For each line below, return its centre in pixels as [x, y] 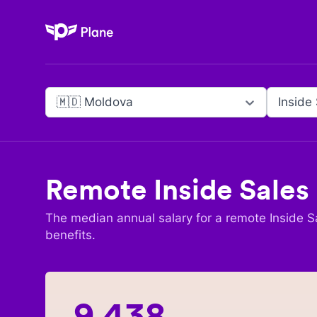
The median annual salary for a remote [157, 218]
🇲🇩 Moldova [95, 102]
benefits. [70, 235]
